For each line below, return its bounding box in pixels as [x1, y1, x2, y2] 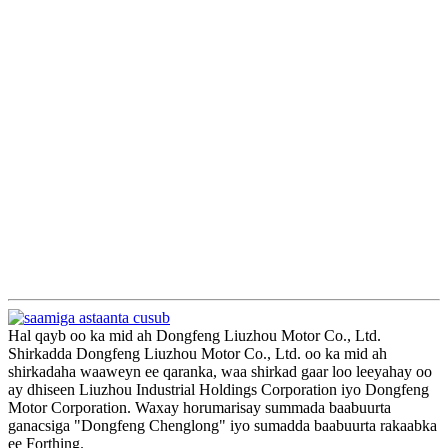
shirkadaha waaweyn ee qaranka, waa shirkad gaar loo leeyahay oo [8, 363, 432, 381]
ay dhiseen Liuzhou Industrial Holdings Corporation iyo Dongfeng [8, 381, 429, 399]
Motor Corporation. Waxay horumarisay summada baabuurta [8, 399, 391, 417]
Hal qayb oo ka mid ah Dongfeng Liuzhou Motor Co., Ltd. [8, 327, 381, 345]
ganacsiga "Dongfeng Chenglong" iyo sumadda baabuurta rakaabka [8, 417, 437, 435]
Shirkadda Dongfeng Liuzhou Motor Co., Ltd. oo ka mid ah [8, 345, 387, 363]
